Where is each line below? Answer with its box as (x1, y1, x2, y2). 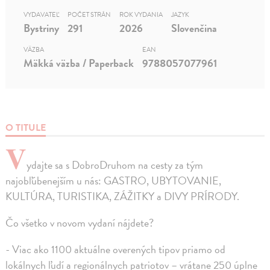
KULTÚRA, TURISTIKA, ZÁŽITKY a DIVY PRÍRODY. (5, 188, 240, 205)
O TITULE (5, 121, 46, 136)
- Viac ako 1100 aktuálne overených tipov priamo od (5, 241, 226, 258)
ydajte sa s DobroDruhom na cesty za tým (27, 157, 204, 174)
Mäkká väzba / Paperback (24, 55, 134, 72)
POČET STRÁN (67, 10, 111, 20)
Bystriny (24, 20, 60, 37)
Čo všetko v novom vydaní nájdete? (5, 215, 154, 231)
